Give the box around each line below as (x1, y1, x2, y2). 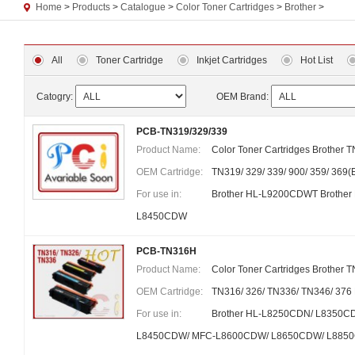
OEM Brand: (216, 90, 269, 102)
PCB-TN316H (136, 246, 197, 257)
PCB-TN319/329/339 (136, 126, 227, 137)
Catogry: (36, 90, 73, 102)
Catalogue (120, 2, 166, 13)
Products (72, 2, 110, 13)
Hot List (300, 55, 333, 66)
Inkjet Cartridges (197, 55, 267, 66)
